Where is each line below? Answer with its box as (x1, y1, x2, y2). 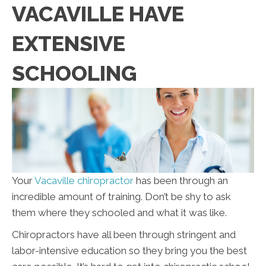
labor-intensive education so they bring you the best (12, 244, 247, 256)
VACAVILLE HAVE (12, 1, 184, 26)
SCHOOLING (12, 61, 137, 85)
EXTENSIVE (12, 31, 125, 56)
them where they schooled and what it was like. (12, 206, 227, 218)
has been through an (134, 174, 228, 186)
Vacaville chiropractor (34, 174, 134, 186)
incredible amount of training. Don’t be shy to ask (12, 190, 231, 202)
